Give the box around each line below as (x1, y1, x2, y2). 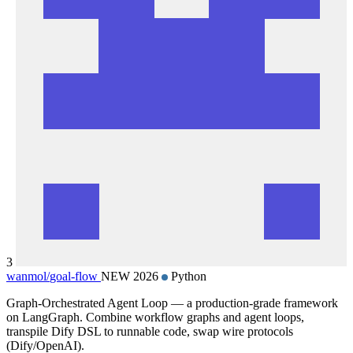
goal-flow (50, 269, 98, 283)
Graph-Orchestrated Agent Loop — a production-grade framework (6, 295, 338, 310)
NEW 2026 (101, 269, 162, 283)
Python (168, 269, 206, 283)
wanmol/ (6, 269, 50, 283)
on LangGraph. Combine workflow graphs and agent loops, (6, 310, 304, 324)
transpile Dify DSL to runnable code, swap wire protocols (6, 324, 293, 338)
